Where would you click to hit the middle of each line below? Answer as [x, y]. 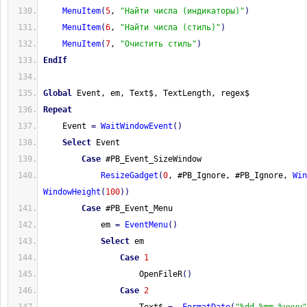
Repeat [58, 110]
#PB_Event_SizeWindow [151, 159]
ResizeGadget [130, 175]
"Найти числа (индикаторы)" [182, 11]
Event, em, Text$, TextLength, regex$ [161, 93]
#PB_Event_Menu [137, 208]
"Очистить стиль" [158, 44]
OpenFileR [113, 274]
